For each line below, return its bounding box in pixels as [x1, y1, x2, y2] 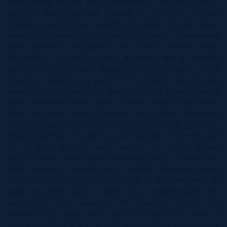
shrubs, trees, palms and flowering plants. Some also [8, 155, 219, 163]
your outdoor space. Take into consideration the [8, 188, 219, 196]
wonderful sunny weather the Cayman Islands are [8, 199, 219, 207]
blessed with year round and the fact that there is [8, 210, 219, 218]
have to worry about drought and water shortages [8, 110, 219, 118]
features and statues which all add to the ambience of [8, 177, 219, 185]
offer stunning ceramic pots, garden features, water [8, 166, 219, 174]
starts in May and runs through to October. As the [8, 10, 219, 18]
